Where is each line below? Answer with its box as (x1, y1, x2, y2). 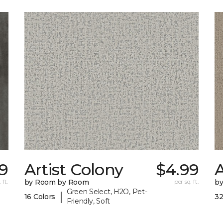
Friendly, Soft (66, 197, 110, 206)
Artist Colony (24, 160, 123, 180)
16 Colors (24, 192, 56, 201)
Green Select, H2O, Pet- (66, 187, 147, 197)
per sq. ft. (174, 178, 199, 186)
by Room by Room (24, 178, 89, 187)
